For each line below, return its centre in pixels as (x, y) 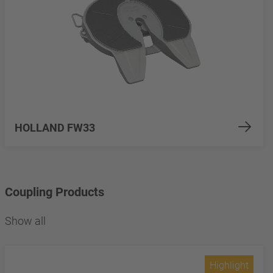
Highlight (229, 266)
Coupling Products (55, 192)
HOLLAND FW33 (55, 128)
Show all (25, 221)
